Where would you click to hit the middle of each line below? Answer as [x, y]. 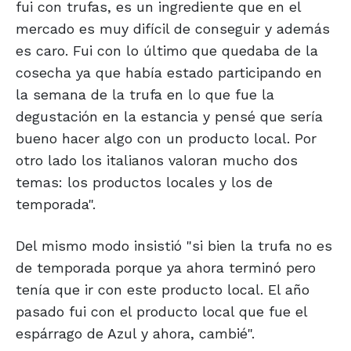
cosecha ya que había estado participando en [169, 73]
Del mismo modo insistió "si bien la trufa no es [174, 246]
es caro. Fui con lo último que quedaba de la [167, 51]
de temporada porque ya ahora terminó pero [166, 268]
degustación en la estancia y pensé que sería [169, 117]
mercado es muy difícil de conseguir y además [173, 29]
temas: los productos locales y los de [144, 183]
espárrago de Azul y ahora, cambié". [135, 334]
